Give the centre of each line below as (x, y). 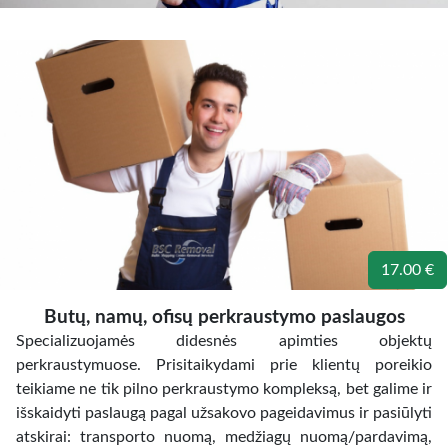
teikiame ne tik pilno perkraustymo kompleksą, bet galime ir (224, 389)
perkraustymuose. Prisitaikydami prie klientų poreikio (224, 365)
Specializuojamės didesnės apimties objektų (224, 341)
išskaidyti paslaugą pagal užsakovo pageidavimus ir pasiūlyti (224, 413)
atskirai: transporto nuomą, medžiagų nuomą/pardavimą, (224, 437)
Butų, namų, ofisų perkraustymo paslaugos (224, 317)
